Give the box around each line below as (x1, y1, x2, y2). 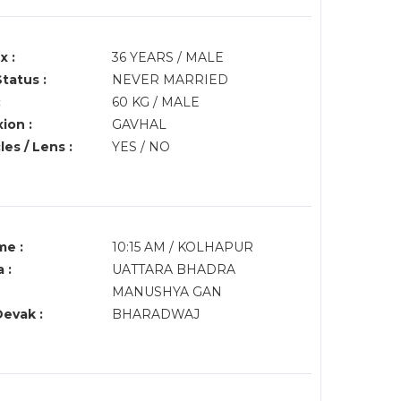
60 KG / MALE (111, 94, 200, 110)
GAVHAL (111, 116, 166, 132)
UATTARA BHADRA (111, 261, 235, 277)
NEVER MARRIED (111, 72, 228, 88)
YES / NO (111, 139, 170, 155)
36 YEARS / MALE (111, 49, 224, 65)
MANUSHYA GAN (111, 284, 222, 300)
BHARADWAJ (111, 306, 203, 322)
